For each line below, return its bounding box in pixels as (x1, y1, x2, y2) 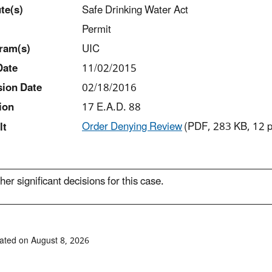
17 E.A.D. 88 (82, 97, 141, 118)
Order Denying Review (82, 116, 182, 138)
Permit (82, 19, 111, 41)
